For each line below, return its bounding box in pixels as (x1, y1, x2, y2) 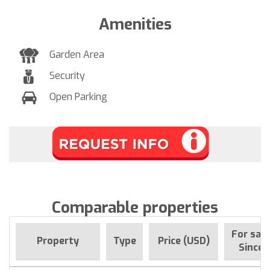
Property (37, 234, 79, 247)
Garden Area (49, 48, 104, 61)
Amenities (98, 13, 172, 35)
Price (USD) (157, 234, 210, 247)
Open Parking (49, 90, 107, 103)
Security (49, 69, 85, 82)
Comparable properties (52, 196, 218, 218)
